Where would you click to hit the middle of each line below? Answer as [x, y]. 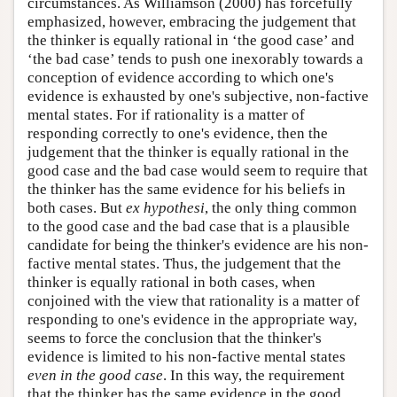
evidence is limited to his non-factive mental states [187, 356]
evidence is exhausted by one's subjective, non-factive [198, 96]
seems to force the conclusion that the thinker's [175, 338]
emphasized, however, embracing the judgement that [192, 21]
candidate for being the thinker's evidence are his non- [198, 245]
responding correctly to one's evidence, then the [178, 133]
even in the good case [95, 375]
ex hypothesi [165, 207]
